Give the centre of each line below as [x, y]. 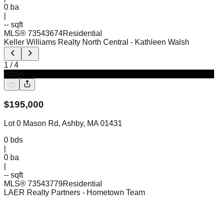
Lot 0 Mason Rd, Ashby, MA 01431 [63, 123]
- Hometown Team [114, 192]
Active [15, 73]
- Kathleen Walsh [160, 42]
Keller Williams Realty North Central [66, 42]
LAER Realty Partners [42, 192]
